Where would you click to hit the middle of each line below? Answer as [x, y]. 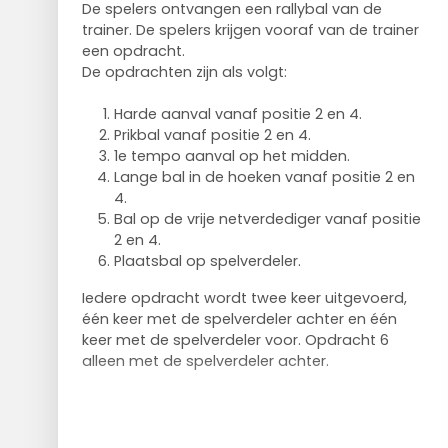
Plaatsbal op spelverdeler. [207, 260]
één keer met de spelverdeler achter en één [239, 318]
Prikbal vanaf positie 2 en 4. [212, 134]
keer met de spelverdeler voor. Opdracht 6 [235, 339]
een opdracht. [137, 50]
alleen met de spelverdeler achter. [205, 360]
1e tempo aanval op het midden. [231, 155]
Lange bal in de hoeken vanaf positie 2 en [264, 176]
